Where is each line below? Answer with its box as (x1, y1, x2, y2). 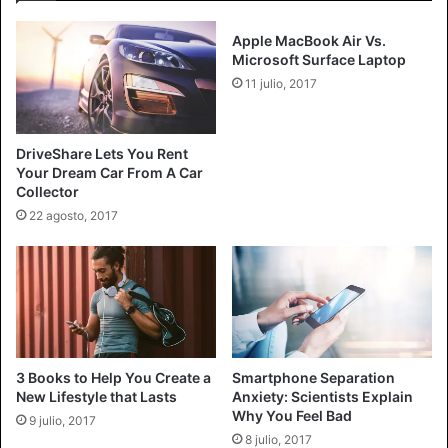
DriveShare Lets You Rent (16, 144, 188, 162)
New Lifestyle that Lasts (16, 388, 177, 406)
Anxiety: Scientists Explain (232, 388, 413, 406)
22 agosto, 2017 (29, 207, 118, 223)
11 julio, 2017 (245, 75, 317, 91)
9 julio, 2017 (29, 413, 96, 429)
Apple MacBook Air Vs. (232, 31, 386, 49)
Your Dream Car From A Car (16, 163, 203, 181)
